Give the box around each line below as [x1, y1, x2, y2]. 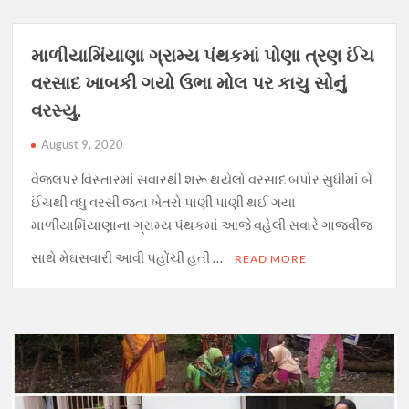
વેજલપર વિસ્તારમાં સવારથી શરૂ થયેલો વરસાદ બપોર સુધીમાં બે [31, 171, 373, 188]
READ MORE [235, 252, 308, 267]
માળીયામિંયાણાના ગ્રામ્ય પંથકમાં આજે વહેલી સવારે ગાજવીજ [31, 216, 373, 234]
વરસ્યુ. [31, 100, 82, 121]
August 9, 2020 [41, 137, 124, 152]
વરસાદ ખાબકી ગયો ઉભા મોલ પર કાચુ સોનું [31, 72, 348, 94]
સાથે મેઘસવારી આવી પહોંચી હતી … [31, 249, 226, 267]
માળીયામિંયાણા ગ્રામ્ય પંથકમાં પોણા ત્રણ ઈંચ [31, 45, 375, 67]
